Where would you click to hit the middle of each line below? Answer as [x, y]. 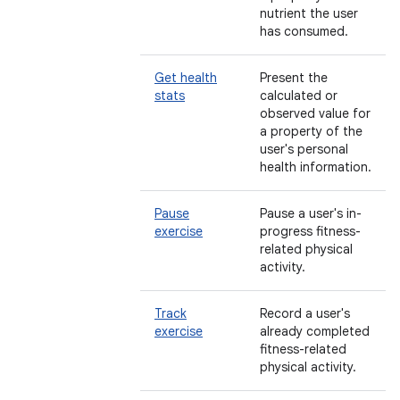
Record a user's [305, 313]
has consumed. [304, 31]
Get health [186, 78]
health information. [316, 167]
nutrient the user [309, 13]
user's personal [304, 149]
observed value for [315, 113]
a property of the [311, 131]
